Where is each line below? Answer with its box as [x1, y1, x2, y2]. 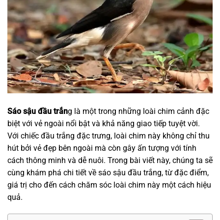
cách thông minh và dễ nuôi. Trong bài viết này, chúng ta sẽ [7, 156, 213, 165]
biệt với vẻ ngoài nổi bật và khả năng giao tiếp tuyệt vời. [7, 119, 200, 129]
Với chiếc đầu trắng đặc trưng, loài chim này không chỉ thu [7, 131, 210, 141]
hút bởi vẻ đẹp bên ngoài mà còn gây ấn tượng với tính [7, 143, 196, 153]
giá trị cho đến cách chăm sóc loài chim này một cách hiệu [7, 180, 211, 190]
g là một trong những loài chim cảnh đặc [68, 107, 209, 116]
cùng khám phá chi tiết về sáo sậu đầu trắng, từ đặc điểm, [7, 168, 209, 178]
